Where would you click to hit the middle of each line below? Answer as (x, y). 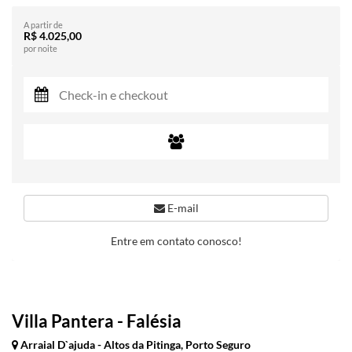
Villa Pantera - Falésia (97, 321)
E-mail (181, 208)
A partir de (43, 25)
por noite (40, 49)
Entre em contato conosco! (176, 241)
